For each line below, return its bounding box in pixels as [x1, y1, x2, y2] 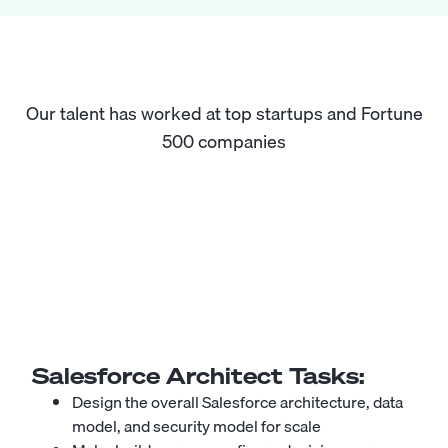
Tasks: [283, 361, 365, 390]
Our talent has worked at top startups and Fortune [25, 99, 423, 128]
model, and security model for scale [72, 413, 321, 439]
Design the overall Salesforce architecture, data [72, 389, 403, 415]
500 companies [162, 127, 286, 156]
